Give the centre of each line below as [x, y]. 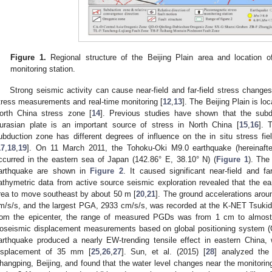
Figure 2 [107, 171]
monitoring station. [43, 69]
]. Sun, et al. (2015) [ [163, 251]
